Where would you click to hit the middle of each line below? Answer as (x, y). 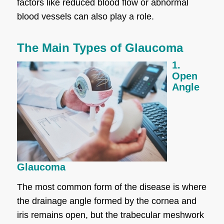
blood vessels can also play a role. (85, 16)
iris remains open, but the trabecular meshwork (110, 215)
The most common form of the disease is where (111, 187)
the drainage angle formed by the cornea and (106, 201)
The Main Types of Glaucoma (100, 47)
